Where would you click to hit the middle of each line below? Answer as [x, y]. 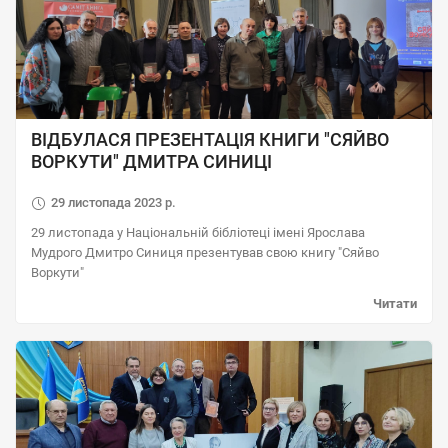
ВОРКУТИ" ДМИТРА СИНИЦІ [151, 161]
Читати [395, 303]
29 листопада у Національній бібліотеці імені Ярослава [198, 232]
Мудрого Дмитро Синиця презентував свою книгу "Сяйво [205, 252]
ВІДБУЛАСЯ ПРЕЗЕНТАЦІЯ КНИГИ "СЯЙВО [210, 139]
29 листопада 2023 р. [113, 202]
